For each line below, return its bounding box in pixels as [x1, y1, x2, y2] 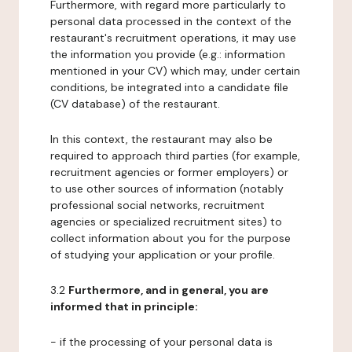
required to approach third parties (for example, [50, 148, 300, 163]
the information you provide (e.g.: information [50, 47, 285, 61]
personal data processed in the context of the [50, 14, 291, 28]
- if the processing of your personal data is [50, 335, 273, 349]
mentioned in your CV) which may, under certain [50, 64, 300, 78]
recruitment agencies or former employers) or [50, 165, 288, 179]
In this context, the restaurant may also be [50, 132, 273, 146]
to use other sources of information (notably [50, 181, 284, 196]
